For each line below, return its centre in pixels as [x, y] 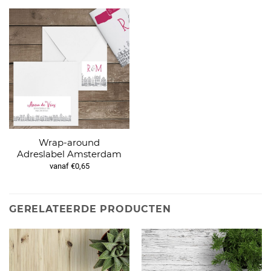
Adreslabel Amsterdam [69, 154]
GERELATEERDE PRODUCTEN [90, 209]
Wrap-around [69, 142]
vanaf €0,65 [69, 166]
